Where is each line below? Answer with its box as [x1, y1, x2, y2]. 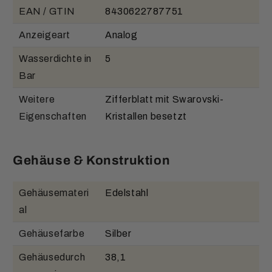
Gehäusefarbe [19, 228, 85, 239]
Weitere [19, 94, 55, 105]
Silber [105, 228, 132, 239]
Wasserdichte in [19, 53, 92, 64]
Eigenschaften [19, 111, 87, 122]
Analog [105, 30, 138, 41]
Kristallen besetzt [105, 111, 187, 122]
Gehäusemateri [19, 187, 89, 198]
